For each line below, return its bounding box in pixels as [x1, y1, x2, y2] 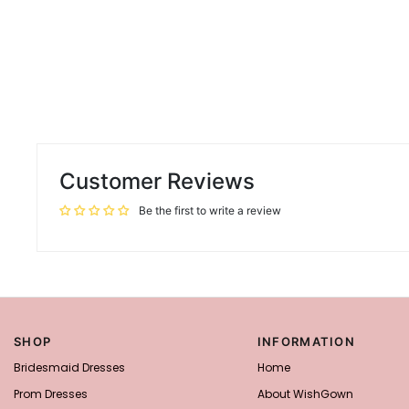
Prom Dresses [14, 385, 88, 402]
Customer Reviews [59, 167, 255, 194]
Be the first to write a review [139, 203, 281, 217]
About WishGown [257, 385, 353, 402]
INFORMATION [257, 333, 356, 349]
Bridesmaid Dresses [14, 359, 125, 375]
